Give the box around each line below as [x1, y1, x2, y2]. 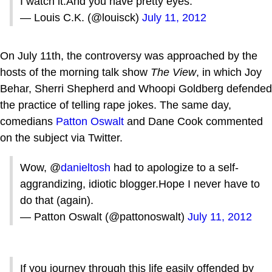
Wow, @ [20, 161, 61, 174]
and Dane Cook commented [124, 115, 263, 127]
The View [151, 66, 196, 78]
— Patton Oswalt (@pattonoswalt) [20, 210, 188, 223]
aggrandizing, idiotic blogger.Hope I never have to [20, 177, 260, 190]
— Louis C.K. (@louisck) [20, 11, 142, 24]
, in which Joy [196, 66, 262, 78]
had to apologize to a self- [110, 161, 239, 174]
